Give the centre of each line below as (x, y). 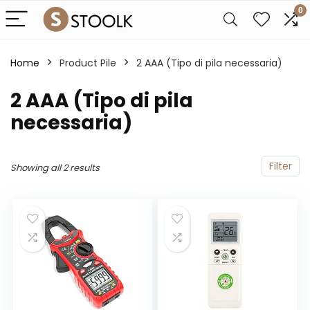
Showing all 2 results (55, 168)
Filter (281, 166)
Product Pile (88, 63)
